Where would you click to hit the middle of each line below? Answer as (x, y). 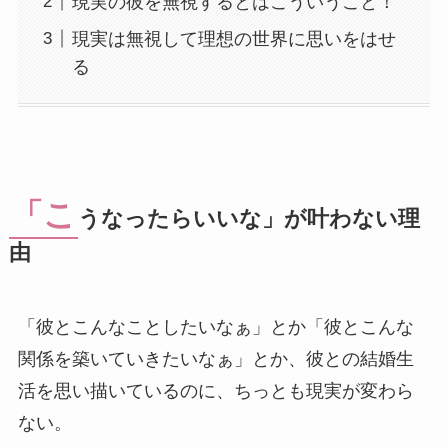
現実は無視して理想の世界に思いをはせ (233, 38)
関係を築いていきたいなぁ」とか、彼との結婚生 (215, 359)
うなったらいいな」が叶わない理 (248, 219)
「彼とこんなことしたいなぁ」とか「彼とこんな (215, 327)
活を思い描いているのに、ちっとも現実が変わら (215, 391)
